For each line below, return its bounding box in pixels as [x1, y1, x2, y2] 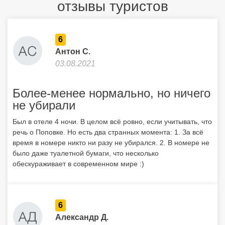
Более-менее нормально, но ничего [13, 86, 210, 100]
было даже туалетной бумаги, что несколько [13, 149, 159, 157]
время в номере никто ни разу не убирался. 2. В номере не [13, 139, 209, 147]
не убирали [13, 98, 75, 112]
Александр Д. [55, 213, 108, 221]
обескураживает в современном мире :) [13, 160, 144, 168]
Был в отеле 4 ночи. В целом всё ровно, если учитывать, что [13, 118, 212, 126]
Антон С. [55, 47, 90, 56]
